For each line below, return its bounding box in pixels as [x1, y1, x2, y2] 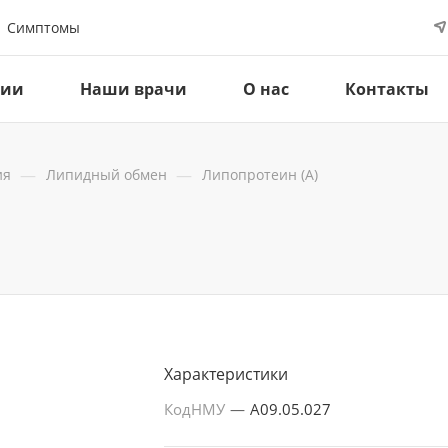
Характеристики [164, 363, 288, 385]
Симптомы [7, 17, 80, 37]
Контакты [345, 78, 429, 100]
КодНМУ [164, 399, 229, 419]
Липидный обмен [46, 165, 167, 184]
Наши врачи [80, 78, 187, 100]
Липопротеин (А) [202, 165, 318, 184]
